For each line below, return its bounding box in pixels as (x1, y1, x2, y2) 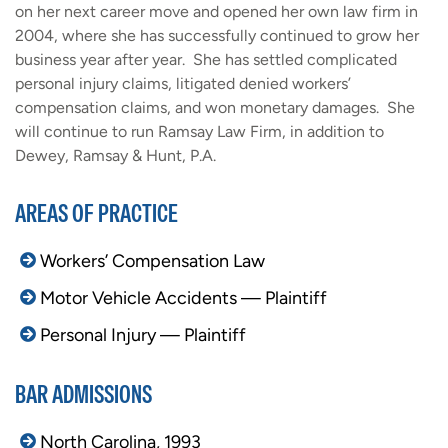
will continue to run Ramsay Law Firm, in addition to (15, 122, 384, 141)
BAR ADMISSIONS (15, 378, 152, 410)
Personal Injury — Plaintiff (40, 324, 246, 346)
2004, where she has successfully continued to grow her (15, 26, 419, 45)
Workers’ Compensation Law (40, 250, 265, 272)
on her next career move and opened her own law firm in (15, 2, 418, 21)
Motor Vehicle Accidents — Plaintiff (40, 287, 327, 309)
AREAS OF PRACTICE (15, 197, 178, 229)
